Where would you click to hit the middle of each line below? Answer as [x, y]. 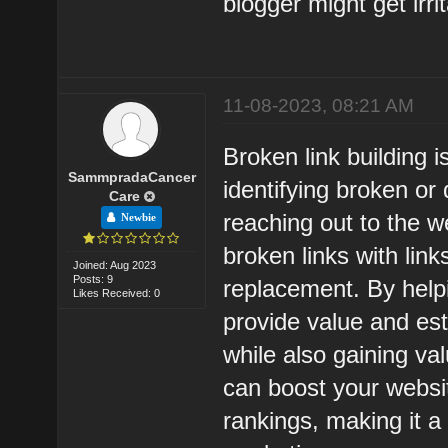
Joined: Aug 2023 [115, 264]
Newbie [136, 217]
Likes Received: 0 [117, 292]
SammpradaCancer [131, 176]
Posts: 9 [93, 278]
